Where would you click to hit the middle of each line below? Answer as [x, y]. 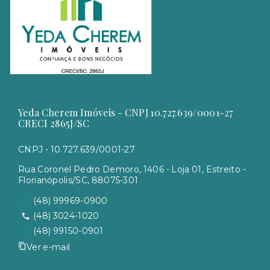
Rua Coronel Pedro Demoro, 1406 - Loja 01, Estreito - [132, 169]
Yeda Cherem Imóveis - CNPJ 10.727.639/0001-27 [126, 112]
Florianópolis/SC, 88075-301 [78, 180]
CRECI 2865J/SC [54, 123]
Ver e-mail [49, 247]
